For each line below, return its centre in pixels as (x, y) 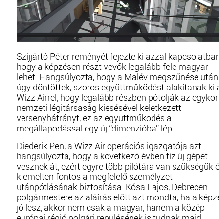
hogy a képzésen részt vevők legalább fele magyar (112, 67)
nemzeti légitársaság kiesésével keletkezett (99, 108)
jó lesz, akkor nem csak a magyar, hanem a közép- (113, 208)
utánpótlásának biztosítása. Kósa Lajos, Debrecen (112, 187)
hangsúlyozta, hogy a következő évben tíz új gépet (112, 156)
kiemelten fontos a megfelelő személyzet (95, 177)
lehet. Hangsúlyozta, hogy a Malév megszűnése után (117, 77)
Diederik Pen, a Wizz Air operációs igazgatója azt (109, 146)
